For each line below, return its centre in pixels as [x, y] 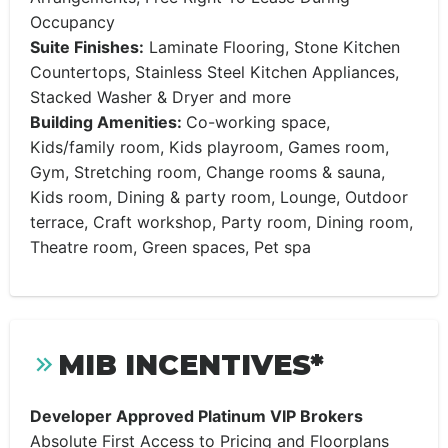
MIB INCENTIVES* [191, 365]
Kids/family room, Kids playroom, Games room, [209, 147]
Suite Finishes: [87, 47]
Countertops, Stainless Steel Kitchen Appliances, [214, 72]
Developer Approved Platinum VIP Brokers [196, 416]
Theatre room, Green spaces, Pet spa [170, 247]
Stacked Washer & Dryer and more [160, 97]
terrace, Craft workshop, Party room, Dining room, [221, 222]
